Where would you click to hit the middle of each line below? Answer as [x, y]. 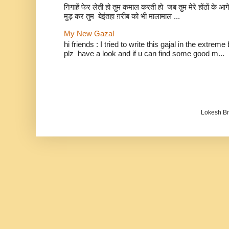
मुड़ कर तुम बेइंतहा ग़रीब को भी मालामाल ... [122, 16]
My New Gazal [89, 34]
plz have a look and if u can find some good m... [144, 53]
